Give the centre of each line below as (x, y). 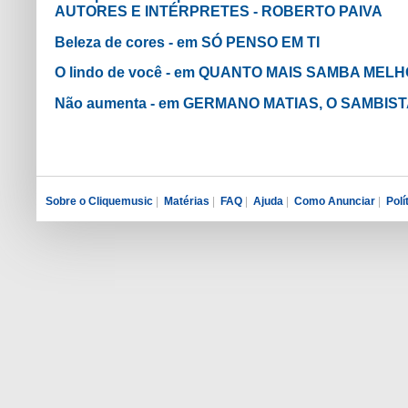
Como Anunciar (335, 201)
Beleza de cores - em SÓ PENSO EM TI (187, 42)
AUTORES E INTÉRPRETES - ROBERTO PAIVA (219, 12)
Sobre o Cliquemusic (99, 201)
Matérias (187, 201)
